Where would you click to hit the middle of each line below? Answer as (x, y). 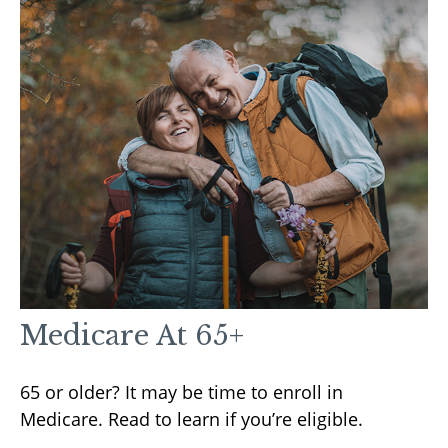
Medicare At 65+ (132, 336)
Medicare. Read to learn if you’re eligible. (191, 419)
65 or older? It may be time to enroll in (181, 392)
